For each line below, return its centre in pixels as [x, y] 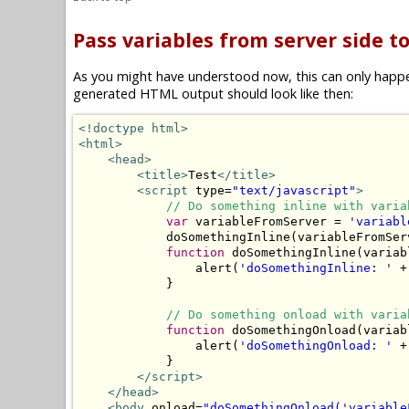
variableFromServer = [268, 222]
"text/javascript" [294, 191]
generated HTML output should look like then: [213, 94]
